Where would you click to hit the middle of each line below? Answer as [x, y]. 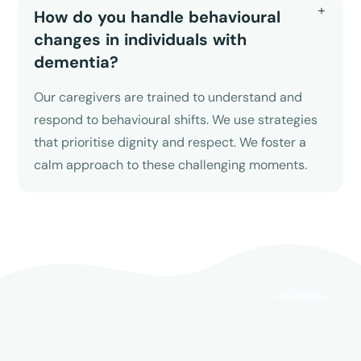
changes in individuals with [141, 39]
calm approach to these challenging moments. [171, 164]
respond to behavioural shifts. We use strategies [176, 119]
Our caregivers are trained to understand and [168, 97]
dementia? [77, 62]
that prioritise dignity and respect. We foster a [170, 142]
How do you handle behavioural [158, 17]
